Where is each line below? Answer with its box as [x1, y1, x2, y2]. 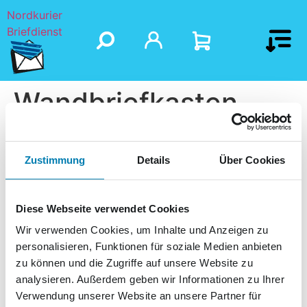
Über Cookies [219, 153, 286, 166]
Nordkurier [7, 8, 62, 22]
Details [136, 153, 171, 166]
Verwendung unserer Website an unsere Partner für [16, 289, 261, 302]
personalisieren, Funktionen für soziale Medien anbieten [16, 240, 282, 252]
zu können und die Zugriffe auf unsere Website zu [16, 256, 253, 269]
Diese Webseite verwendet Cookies [16, 202, 189, 214]
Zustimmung [24, 153, 86, 166]
